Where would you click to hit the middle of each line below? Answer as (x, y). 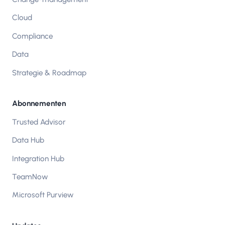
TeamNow (30, 177)
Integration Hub (38, 158)
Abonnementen (39, 103)
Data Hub (28, 140)
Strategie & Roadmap (49, 73)
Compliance (32, 36)
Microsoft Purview (43, 195)
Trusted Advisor (39, 122)
